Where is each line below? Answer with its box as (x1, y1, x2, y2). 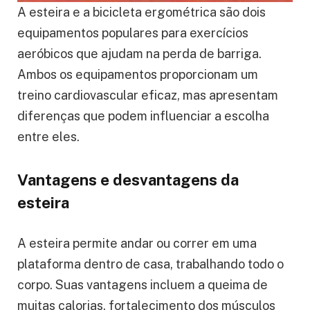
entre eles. (17, 129, 80, 145)
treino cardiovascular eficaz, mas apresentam (17, 88, 278, 103)
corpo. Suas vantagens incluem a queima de (17, 277, 268, 293)
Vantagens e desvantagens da (17, 170, 239, 189)
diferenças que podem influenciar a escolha (17, 109, 269, 124)
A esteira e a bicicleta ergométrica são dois (17, 5, 266, 20)
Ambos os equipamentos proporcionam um (17, 67, 258, 82)
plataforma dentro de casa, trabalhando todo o (17, 257, 284, 272)
